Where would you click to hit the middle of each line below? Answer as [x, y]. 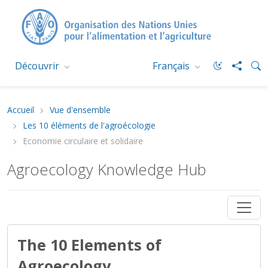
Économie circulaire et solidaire [83, 141]
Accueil [21, 110]
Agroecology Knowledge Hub [107, 169]
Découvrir [38, 66]
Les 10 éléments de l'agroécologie [89, 125]
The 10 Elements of [89, 245]
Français [172, 66]
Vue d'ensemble [81, 110]
